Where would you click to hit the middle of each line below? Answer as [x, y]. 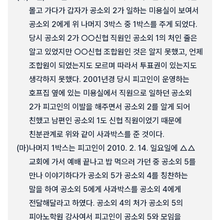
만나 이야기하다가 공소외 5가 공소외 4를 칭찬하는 [109, 176]
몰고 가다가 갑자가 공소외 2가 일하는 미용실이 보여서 [114, 11]
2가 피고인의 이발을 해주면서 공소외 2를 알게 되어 [110, 107]
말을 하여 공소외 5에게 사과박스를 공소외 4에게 [105, 189]
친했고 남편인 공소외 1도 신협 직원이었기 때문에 [105, 121]
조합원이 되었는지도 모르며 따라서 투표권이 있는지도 [113, 66]
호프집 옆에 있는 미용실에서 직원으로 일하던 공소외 [110, 93]
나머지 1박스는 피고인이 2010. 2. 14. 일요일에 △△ [112, 148]
